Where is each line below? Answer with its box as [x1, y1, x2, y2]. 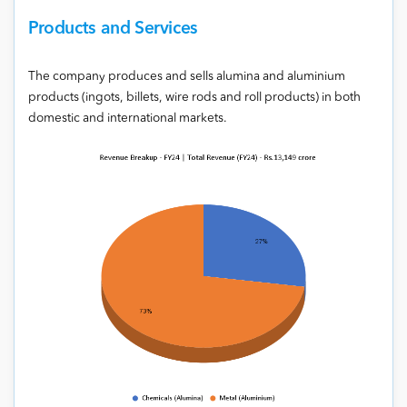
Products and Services [28, 19, 198, 38]
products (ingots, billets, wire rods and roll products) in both [28, 91, 361, 104]
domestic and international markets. [28, 112, 227, 124]
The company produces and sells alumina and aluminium [28, 70, 345, 83]
